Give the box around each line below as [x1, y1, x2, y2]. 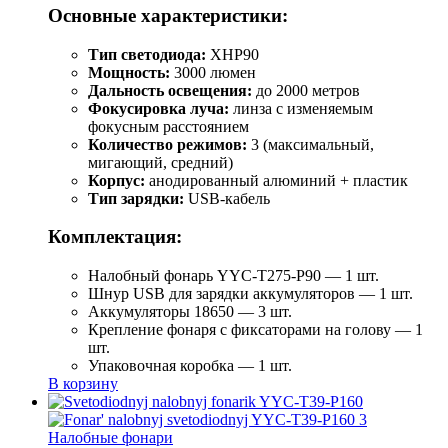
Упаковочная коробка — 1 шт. [88, 357, 292, 375]
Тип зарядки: [88, 189, 184, 207]
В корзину [48, 375, 118, 393]
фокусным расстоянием [88, 117, 249, 135]
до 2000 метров [252, 81, 360, 99]
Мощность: [88, 63, 170, 81]
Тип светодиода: [88, 45, 206, 63]
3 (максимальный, [247, 135, 374, 153]
